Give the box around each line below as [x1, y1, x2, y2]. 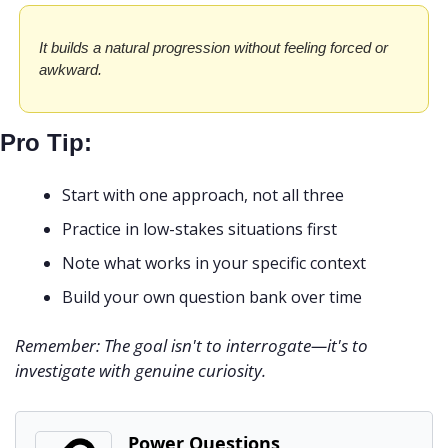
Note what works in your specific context [62, 252, 366, 275]
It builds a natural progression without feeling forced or [39, 39, 388, 57]
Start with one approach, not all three [62, 184, 344, 207]
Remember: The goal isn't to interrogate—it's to [15, 334, 368, 358]
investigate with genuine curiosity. [15, 359, 266, 383]
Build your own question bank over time [62, 286, 362, 309]
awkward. [39, 61, 102, 79]
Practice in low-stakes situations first [62, 218, 337, 241]
